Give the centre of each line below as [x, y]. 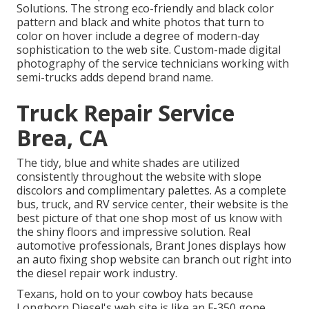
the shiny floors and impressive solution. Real [133, 232]
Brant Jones [186, 246]
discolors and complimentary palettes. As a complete [151, 191]
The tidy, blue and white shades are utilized [128, 163]
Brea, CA [62, 138]
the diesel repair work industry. [97, 273]
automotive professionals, [86, 246]
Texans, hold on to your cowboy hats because [135, 294]
